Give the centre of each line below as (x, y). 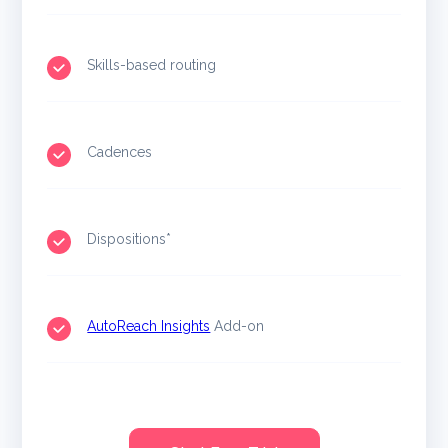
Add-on (237, 325)
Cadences (120, 151)
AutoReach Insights (149, 325)
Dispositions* (129, 238)
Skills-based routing (152, 64)
